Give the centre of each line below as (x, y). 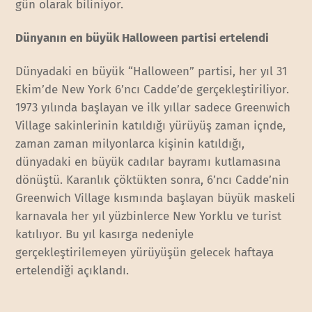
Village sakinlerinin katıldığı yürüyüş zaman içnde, (151, 126)
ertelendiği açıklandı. (72, 271)
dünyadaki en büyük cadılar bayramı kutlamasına (148, 162)
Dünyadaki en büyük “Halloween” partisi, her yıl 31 (151, 72)
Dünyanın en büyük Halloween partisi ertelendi (142, 38)
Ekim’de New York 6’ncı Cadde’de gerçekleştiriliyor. (153, 90)
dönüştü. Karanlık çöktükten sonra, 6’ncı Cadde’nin (153, 180)
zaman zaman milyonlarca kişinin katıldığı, (130, 144)
